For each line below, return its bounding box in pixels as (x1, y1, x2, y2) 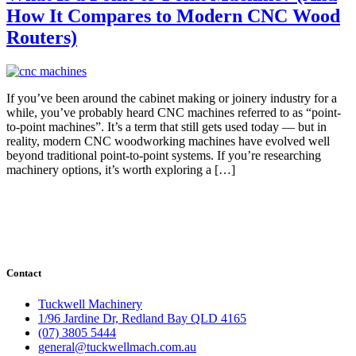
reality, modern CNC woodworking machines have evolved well (6, 133, 330, 148)
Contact (6, 266, 41, 279)
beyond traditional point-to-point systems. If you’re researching (6, 148, 321, 162)
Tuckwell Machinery (38, 297, 142, 311)
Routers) (6, 26, 77, 48)
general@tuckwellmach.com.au (38, 340, 196, 354)
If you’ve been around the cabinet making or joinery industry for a (6, 91, 337, 105)
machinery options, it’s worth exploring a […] (6, 162, 235, 176)
